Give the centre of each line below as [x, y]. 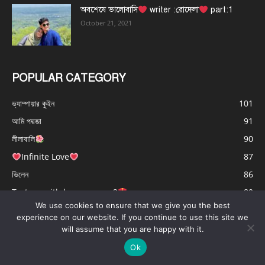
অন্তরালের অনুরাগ [38, 210]
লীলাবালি [23, 139]
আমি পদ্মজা [27, 121]
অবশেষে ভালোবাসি [109, 10]
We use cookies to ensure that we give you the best [132, 205]
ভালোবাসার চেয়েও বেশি [43, 228]
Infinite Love [45, 157]
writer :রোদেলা [173, 10]
